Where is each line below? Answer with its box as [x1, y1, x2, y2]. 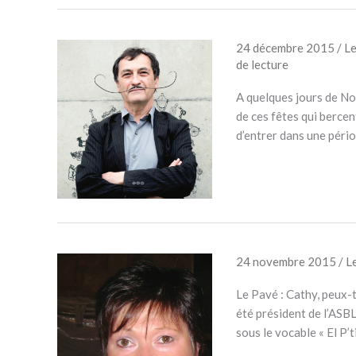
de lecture [235, 56, 288, 72]
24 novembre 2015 [235, 253, 339, 269]
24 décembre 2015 [235, 40, 337, 55]
